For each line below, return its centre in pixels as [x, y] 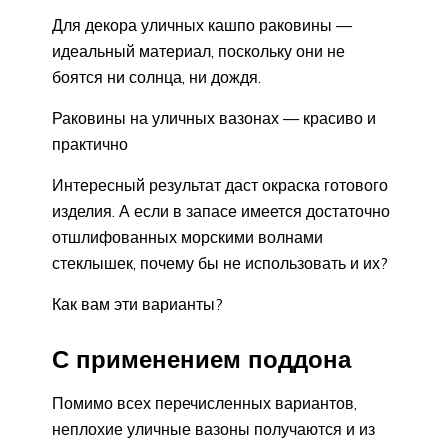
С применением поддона [201, 359]
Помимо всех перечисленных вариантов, [204, 403]
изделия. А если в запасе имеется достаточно [221, 210]
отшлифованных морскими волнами [187, 236]
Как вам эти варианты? [137, 303]
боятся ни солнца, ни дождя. [156, 76]
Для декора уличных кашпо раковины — [202, 24]
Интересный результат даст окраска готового [220, 184]
